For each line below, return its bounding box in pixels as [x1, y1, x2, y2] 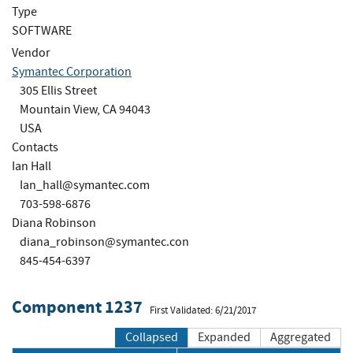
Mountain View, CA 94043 [20, 101, 150, 117]
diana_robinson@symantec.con [20, 233, 189, 250]
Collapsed [125, 329, 178, 346]
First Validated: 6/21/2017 [150, 303, 256, 317]
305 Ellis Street [20, 82, 97, 98]
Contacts [12, 139, 58, 155]
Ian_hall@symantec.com [20, 176, 150, 193]
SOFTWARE [12, 22, 72, 39]
